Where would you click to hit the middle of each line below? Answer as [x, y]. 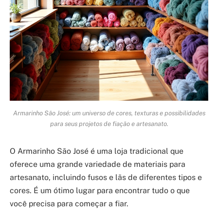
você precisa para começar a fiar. [69, 204]
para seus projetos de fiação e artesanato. [109, 123]
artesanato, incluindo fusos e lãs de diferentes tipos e [106, 178]
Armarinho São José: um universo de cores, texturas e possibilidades [109, 113]
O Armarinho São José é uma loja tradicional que [97, 151]
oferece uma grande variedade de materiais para [98, 164]
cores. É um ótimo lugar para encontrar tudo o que [100, 191]
